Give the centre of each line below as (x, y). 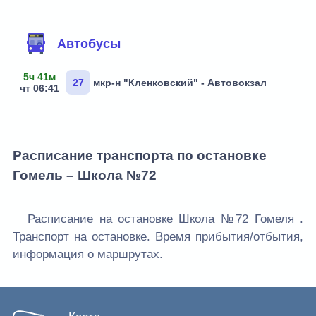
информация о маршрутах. (88, 255)
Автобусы (89, 44)
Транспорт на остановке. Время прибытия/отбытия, (158, 237)
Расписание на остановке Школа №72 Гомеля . (165, 219)
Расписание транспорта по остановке (140, 155)
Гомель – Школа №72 (85, 175)
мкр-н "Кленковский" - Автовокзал (180, 82)
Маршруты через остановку (109, 18)
